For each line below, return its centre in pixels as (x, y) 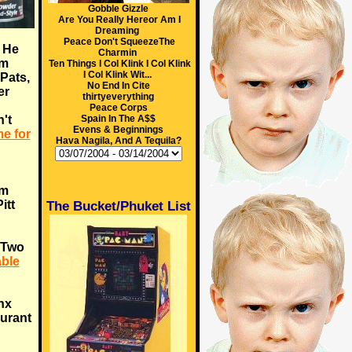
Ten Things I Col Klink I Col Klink (119, 64)
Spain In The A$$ (118, 119)
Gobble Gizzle (118, 9)
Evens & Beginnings (118, 130)
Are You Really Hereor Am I (119, 20)
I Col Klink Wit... (117, 75)
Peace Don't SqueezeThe (119, 42)
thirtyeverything (118, 97)
